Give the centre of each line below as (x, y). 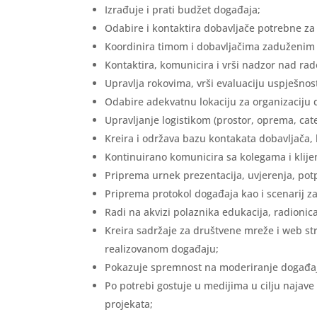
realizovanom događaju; (162, 249)
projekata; (129, 304)
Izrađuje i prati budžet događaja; (183, 10)
